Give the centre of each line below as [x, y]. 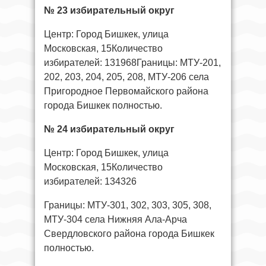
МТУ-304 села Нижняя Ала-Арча [115, 219]
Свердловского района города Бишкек [129, 233]
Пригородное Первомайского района [126, 91]
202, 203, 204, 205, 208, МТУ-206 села [126, 77]
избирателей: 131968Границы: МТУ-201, [132, 62]
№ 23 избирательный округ [109, 10]
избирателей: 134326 [90, 181]
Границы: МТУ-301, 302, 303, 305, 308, [128, 205]
